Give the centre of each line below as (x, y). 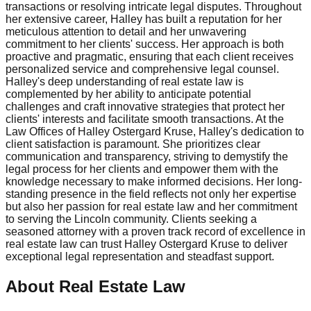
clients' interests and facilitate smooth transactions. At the (145, 119)
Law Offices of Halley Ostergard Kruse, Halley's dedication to (155, 132)
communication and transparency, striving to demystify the (147, 157)
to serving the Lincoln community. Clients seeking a (131, 219)
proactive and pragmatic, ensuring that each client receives (150, 57)
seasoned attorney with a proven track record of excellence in (155, 232)
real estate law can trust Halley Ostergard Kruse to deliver (146, 244)
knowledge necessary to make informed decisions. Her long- (154, 182)
